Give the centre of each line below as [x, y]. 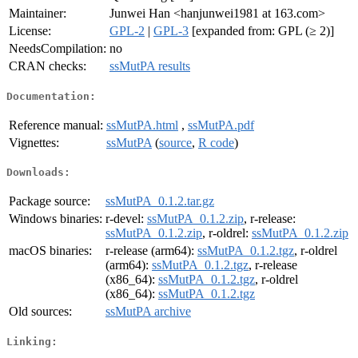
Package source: [50, 201]
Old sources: [40, 312]
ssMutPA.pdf [221, 125]
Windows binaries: [56, 219]
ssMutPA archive [148, 312]
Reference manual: [56, 125]
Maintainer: [38, 14]
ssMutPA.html [142, 125]
